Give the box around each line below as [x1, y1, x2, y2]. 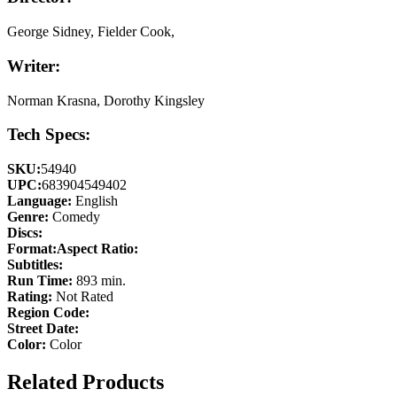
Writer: [7, 56, 60, 75]
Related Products [7, 370, 164, 393]
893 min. [73, 273, 126, 289]
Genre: [7, 209, 49, 225]
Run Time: [7, 273, 73, 289]
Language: [7, 193, 72, 209]
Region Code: [7, 305, 90, 321]
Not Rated [52, 289, 113, 305]
